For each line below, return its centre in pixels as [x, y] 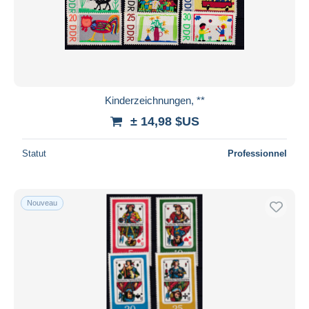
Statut [34, 153]
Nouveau [42, 202]
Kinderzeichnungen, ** [154, 100]
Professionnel [257, 153]
